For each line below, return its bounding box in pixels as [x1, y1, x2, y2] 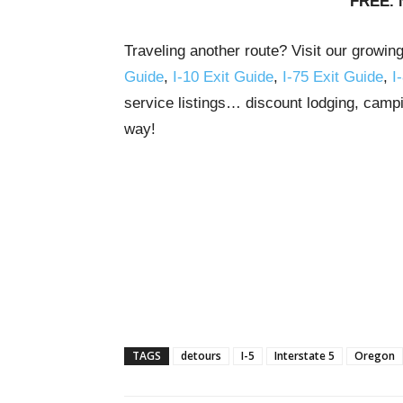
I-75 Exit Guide [282, 68, 383, 85]
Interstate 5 [274, 348, 335, 363]
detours [181, 348, 221, 363]
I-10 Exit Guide [173, 68, 273, 85]
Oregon [354, 348, 395, 363]
